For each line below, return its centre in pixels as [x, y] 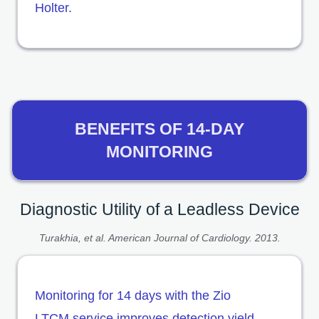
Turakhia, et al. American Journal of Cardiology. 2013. [159, 237]
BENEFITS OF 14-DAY [159, 129]
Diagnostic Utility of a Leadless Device [159, 209]
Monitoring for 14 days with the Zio [133, 295]
